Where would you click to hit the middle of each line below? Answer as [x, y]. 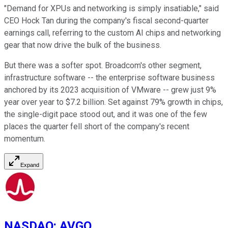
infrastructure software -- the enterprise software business [109, 78]
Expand [30, 165]
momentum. [25, 139]
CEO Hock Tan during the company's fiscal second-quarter [106, 21]
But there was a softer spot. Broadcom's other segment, [103, 66]
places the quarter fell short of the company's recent [97, 127]
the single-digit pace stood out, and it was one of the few [106, 115]
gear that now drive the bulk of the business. [83, 45]
